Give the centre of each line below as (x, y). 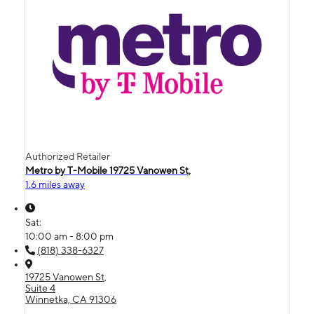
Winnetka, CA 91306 (71, 299)
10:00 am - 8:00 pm (69, 236)
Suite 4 (40, 288)
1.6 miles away (55, 184)
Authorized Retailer (68, 156)
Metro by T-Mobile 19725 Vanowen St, (108, 170)
